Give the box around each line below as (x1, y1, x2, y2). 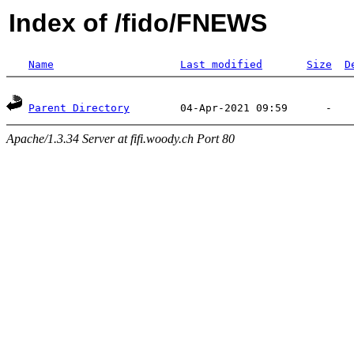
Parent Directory (28, 102, 130, 114)
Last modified (180, 58, 262, 70)
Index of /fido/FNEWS (9, 9, 267, 37)
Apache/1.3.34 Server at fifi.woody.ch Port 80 (6, 132, 235, 145)
